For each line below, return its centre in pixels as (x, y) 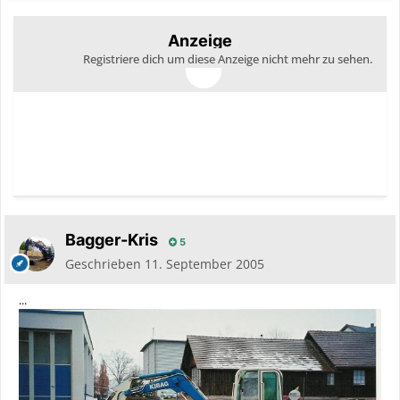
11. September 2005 (204, 264)
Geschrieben (105, 264)
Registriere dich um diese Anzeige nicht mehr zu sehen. (228, 59)
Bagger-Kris (112, 240)
